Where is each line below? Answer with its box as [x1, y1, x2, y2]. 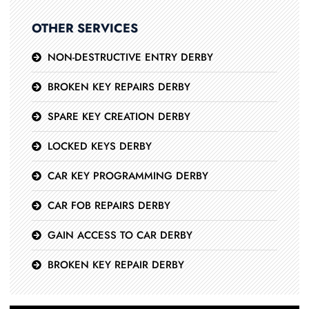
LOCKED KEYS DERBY [47, 139, 152, 154]
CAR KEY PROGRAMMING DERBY [47, 168, 208, 183]
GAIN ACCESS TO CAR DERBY [47, 228, 192, 243]
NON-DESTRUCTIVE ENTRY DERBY [47, 50, 213, 65]
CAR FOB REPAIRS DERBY [47, 198, 170, 213]
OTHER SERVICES [32, 19, 138, 37]
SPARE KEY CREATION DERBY [47, 109, 190, 124]
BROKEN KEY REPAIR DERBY [47, 257, 184, 272]
